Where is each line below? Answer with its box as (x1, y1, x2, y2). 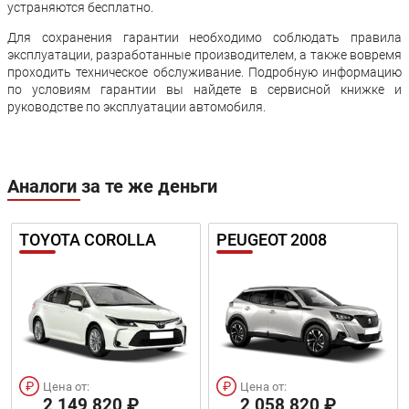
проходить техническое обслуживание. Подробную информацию (7, 65, 402, 80)
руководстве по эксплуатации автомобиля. (7, 100, 266, 115)
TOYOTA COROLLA (19, 230, 156, 250)
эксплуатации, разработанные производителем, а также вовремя (7, 47, 402, 63)
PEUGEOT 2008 (216, 230, 327, 250)
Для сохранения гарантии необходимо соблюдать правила (7, 30, 402, 46)
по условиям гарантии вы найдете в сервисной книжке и (7, 82, 402, 98)
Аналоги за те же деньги (7, 175, 217, 198)
